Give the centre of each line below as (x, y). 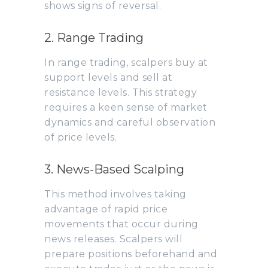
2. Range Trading (94, 37)
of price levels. (80, 137)
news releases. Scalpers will (113, 239)
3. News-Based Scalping (114, 169)
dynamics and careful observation (130, 122)
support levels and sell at (108, 77)
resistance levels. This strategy (121, 92)
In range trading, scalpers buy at (126, 62)
